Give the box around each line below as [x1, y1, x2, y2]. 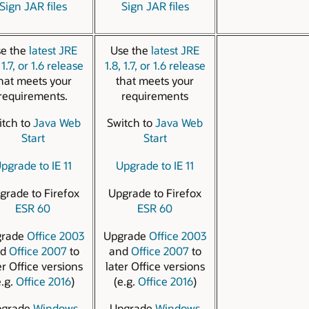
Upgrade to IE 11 [116, 158, 194, 173]
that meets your [116, 72, 194, 88]
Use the [110, 42, 151, 57]
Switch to [107, 115, 155, 130]
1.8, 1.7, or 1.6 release [104, 57, 206, 72]
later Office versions [105, 258, 205, 273]
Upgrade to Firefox [108, 185, 201, 200]
